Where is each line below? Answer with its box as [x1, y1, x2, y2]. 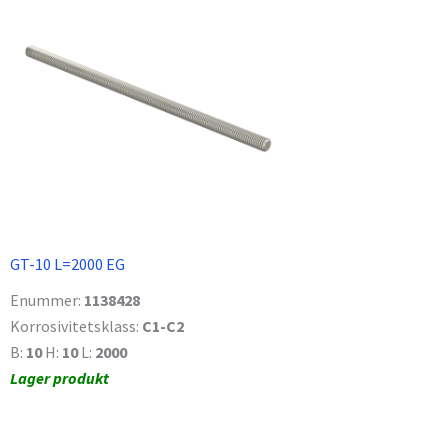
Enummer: [10, 289, 84, 310]
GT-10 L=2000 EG [10, 253, 125, 274]
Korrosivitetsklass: [10, 315, 142, 336]
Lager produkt [10, 367, 109, 388]
